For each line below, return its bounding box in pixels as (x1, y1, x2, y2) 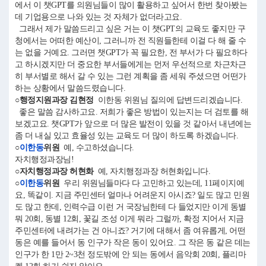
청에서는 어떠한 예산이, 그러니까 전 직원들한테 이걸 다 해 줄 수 (15, 36, 246, 45)
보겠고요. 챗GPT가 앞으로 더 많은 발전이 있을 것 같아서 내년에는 (15, 119, 251, 128)
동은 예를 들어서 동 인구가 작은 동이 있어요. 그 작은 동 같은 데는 (15, 238, 251, 247)
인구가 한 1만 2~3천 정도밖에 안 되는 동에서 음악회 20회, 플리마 (15, 250, 246, 259)
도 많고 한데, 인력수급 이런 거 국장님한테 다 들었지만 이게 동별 (15, 202, 246, 211)
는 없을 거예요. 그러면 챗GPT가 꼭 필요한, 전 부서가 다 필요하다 (15, 48, 248, 57)
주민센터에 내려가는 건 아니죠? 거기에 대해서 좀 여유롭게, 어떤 (15, 226, 245, 235)
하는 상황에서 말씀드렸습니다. (15, 84, 129, 93)
